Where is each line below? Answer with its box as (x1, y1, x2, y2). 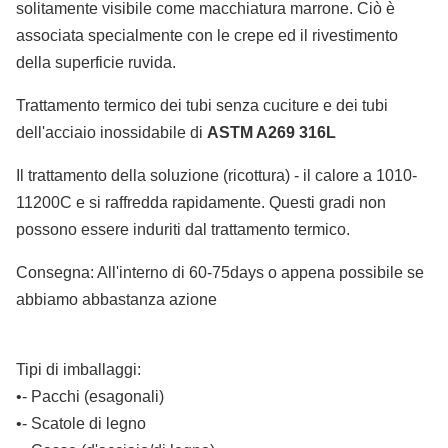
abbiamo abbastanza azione (16, 291, 217, 308)
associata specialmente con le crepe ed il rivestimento (16, 27, 398, 44)
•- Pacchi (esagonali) (16, 388, 164, 405)
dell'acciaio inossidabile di (16, 124, 207, 141)
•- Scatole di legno (16, 415, 146, 432)
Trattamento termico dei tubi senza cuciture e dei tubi (16, 97, 388, 114)
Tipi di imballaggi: (16, 361, 141, 378)
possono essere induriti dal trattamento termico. (16, 221, 350, 238)
